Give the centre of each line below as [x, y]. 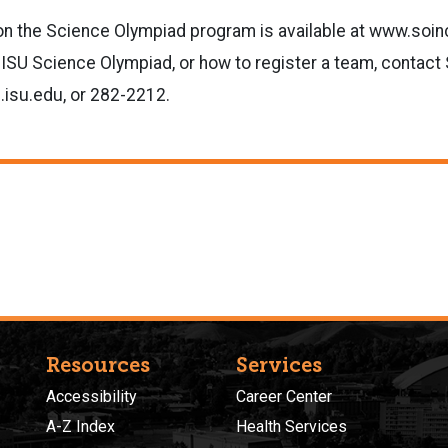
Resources [98, 364]
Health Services [291, 427]
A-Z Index [80, 427]
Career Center [284, 396]
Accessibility [91, 396]
